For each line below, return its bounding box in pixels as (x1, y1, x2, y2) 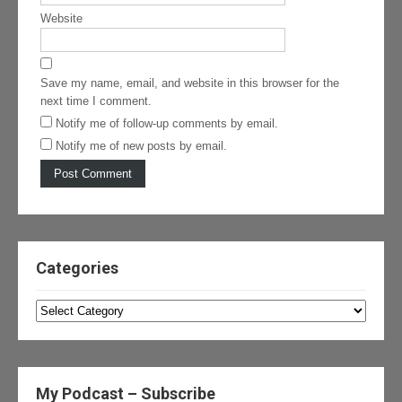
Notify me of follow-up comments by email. (56, 117, 278, 131)
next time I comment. (40, 94, 152, 109)
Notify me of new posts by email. (56, 139, 227, 153)
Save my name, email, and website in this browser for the (40, 76, 339, 91)
